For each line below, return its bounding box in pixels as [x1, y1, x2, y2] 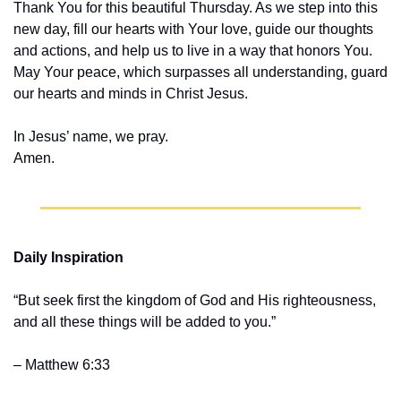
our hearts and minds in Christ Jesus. [13, 86, 248, 102]
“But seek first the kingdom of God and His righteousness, [13, 293, 376, 309]
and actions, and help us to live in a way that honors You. [13, 43, 372, 59]
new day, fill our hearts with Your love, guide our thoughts [13, 21, 373, 38]
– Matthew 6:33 [13, 357, 110, 373]
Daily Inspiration [13, 250, 124, 266]
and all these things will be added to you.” [13, 314, 279, 330]
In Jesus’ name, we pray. [13, 129, 168, 145]
